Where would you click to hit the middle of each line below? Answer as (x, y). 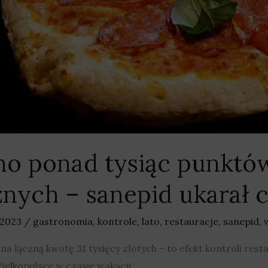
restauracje (191, 221)
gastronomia (63, 221)
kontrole (117, 221)
